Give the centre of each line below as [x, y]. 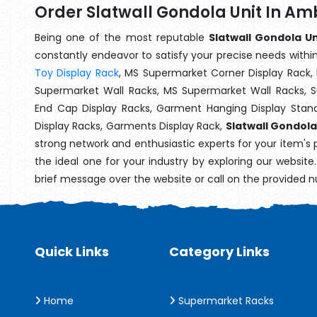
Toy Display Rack [77, 73]
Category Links [219, 252]
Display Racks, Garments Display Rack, [130, 126]
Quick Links [72, 252]
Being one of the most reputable [122, 38]
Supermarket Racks [225, 301]
